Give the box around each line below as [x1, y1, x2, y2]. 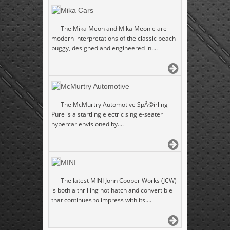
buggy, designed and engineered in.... [51, 44, 158, 53]
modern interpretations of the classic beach [51, 34, 176, 43]
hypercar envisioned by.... [51, 120, 124, 129]
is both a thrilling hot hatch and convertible [51, 186, 172, 195]
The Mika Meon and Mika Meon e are [61, 24, 167, 33]
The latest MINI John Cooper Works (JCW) [61, 176, 177, 185]
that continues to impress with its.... [51, 196, 151, 205]
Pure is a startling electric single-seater [51, 110, 163, 119]
